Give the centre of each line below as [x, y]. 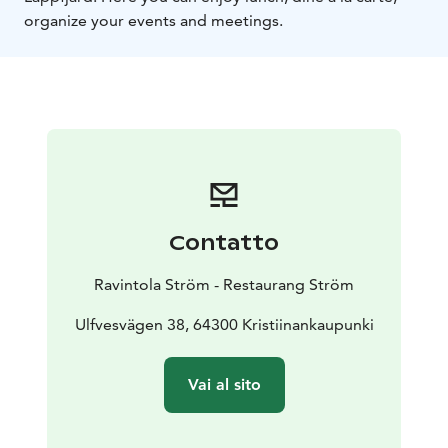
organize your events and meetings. [153, 21]
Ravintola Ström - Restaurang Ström [224, 285]
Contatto [224, 243]
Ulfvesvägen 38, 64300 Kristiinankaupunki [224, 325]
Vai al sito [224, 385]
